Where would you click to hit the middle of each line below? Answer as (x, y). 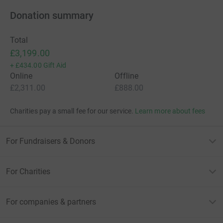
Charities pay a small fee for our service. (72, 111)
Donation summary (52, 16)
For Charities (28, 172)
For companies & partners (51, 202)
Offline (127, 76)
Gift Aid (55, 65)
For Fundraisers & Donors (51, 141)
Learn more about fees (170, 111)
